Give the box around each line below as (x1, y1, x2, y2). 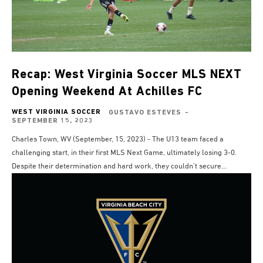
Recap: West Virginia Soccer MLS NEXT (12, 68, 242, 81)
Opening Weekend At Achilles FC (12, 85, 203, 98)
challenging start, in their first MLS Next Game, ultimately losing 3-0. (12, 149, 237, 157)
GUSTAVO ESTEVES (109, 109, 181, 116)
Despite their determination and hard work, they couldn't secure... (12, 162, 227, 170)
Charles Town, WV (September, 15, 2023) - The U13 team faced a (12, 135, 224, 143)
